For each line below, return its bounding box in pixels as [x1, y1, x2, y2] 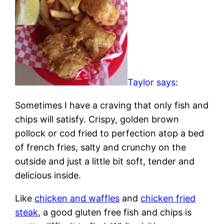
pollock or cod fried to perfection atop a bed [15, 127, 204, 138]
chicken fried [140, 192, 196, 203]
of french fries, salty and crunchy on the [15, 141, 186, 152]
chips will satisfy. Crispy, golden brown [15, 113, 179, 124]
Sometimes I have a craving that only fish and [15, 99, 209, 110]
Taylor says [127, 76, 176, 87]
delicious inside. [15, 169, 81, 180]
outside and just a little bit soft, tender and [15, 155, 195, 166]
